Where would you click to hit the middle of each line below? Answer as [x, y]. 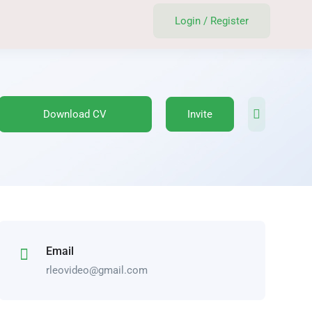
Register [230, 21]
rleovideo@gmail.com [96, 270]
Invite [200, 114]
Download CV [75, 114]
